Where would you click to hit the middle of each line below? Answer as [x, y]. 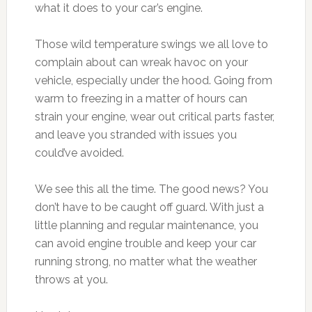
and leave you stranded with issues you [135, 134]
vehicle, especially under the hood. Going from [153, 80]
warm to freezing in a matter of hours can [141, 98]
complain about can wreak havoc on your [141, 62]
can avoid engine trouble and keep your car [145, 243]
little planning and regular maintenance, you [146, 225]
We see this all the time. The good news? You [151, 189]
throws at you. [71, 279]
